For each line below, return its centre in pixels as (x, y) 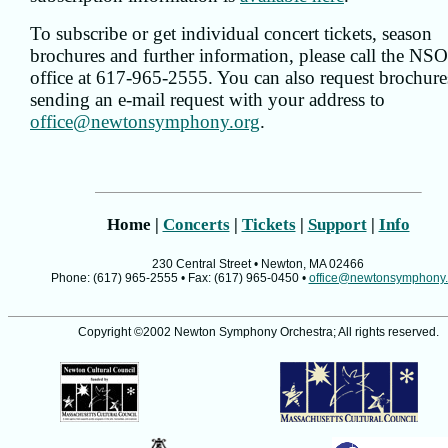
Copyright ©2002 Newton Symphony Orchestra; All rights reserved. (258, 332)
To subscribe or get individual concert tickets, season (231, 33)
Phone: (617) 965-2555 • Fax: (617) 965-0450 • (179, 278)
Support (337, 225)
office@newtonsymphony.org (145, 121)
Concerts (196, 225)
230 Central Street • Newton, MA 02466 (258, 264)
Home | (134, 225)
